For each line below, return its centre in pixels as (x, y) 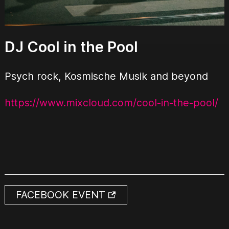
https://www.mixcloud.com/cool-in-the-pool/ (111, 103)
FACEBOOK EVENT (62, 195)
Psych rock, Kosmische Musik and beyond (106, 76)
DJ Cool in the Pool (71, 47)
